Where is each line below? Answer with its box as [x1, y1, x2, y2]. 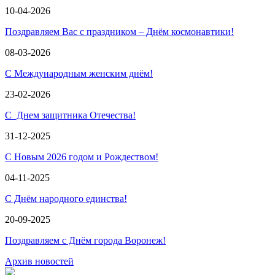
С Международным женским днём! [5, 68, 153, 79]
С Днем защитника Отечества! [5, 110, 136, 120]
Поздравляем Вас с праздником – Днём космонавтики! [5, 26, 234, 37]
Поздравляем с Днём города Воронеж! [5, 235, 166, 246]
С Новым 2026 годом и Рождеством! [5, 152, 158, 162]
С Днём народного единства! [5, 193, 127, 204]
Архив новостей [5, 256, 74, 266]
